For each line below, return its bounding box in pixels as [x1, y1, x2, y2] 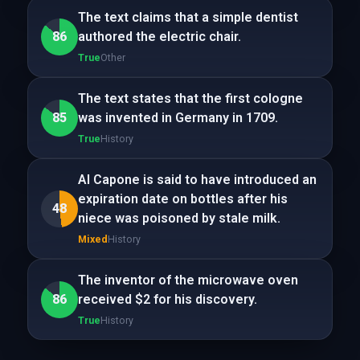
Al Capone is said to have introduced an [77, 172, 317, 187]
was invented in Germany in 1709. [77, 110, 278, 125]
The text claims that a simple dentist [77, 10, 298, 25]
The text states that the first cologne [77, 91, 303, 106]
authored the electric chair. [77, 29, 241, 44]
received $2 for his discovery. [77, 292, 257, 307]
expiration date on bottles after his [77, 191, 288, 207]
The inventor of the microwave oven [77, 272, 298, 288]
